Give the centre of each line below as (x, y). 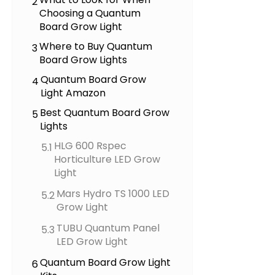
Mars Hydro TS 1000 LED (113, 194)
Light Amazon (73, 93)
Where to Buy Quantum (96, 47)
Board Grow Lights (83, 60)
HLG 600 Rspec (91, 146)
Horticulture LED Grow (107, 160)
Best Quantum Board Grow (105, 113)
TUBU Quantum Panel (108, 228)
